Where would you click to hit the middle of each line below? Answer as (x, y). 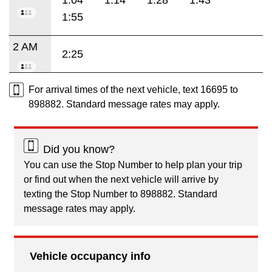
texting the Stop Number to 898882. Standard (121, 194)
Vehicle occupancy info (90, 256)
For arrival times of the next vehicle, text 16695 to (133, 89)
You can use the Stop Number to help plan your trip (133, 165)
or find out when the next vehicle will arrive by (121, 179)
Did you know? (79, 149)
